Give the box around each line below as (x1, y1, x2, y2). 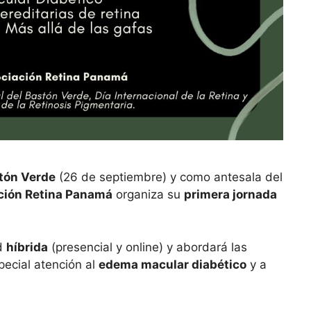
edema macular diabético (99, 257, 246, 271)
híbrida (6, 239, 48, 254)
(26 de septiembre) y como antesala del (56, 170, 283, 185)
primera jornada (184, 187, 277, 202)
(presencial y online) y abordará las (48, 239, 247, 254)
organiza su (112, 187, 184, 202)
